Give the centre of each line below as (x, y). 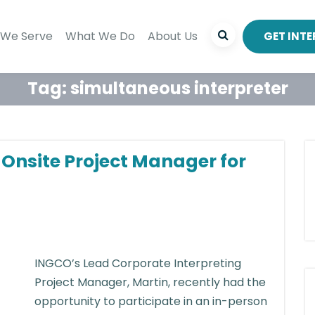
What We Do (100, 36)
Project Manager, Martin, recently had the (150, 282)
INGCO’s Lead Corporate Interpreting (138, 263)
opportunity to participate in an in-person (151, 301)
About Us (173, 36)
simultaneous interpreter (179, 88)
